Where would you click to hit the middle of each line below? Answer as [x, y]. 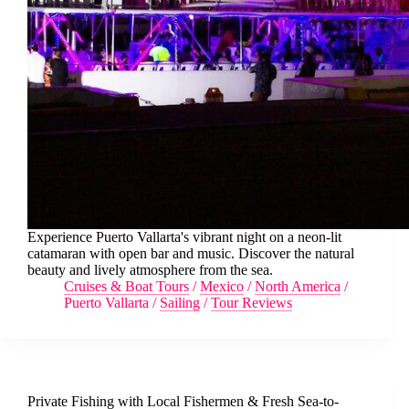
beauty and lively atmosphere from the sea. [150, 269]
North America [298, 286]
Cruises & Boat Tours [126, 286]
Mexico [222, 286]
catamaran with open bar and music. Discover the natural [191, 253]
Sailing [180, 302]
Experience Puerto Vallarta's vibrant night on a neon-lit [184, 236]
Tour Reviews [252, 302]
